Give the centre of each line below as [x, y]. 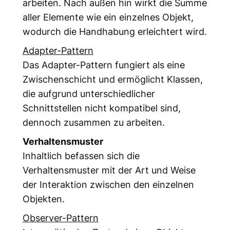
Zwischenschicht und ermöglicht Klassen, [112, 79]
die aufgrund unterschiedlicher [89, 93]
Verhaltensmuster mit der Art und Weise [109, 170]
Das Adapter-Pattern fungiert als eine [103, 64]
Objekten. [43, 198]
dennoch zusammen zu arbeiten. [93, 122]
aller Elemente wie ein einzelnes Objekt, [108, 17]
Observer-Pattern [60, 217]
